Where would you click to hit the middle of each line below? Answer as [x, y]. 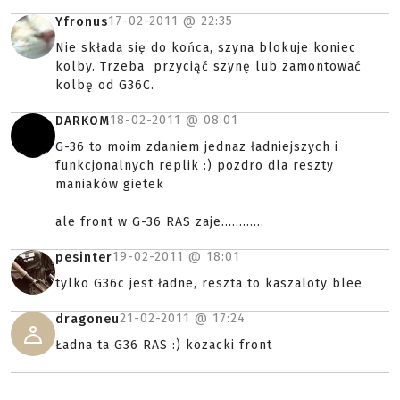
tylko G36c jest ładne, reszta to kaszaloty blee [209, 283]
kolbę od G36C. [105, 85]
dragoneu [87, 319]
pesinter [84, 258]
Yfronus [82, 22]
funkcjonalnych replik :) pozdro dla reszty [195, 166]
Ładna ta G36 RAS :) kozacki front [164, 345]
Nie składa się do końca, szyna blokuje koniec [206, 48]
